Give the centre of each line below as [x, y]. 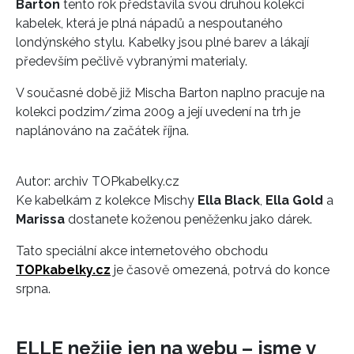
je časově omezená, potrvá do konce [220, 269]
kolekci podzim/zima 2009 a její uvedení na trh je [158, 111]
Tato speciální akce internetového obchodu [142, 250]
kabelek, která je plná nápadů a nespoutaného [149, 23]
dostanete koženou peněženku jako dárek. [188, 219]
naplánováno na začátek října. [102, 130]
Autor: [33, 181]
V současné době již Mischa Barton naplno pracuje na [170, 92]
